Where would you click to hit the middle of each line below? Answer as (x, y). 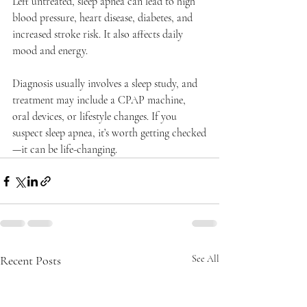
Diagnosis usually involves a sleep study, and (106, 84)
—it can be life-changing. (65, 150)
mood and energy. (50, 51)
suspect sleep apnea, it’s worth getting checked (109, 133)
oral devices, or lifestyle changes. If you (96, 117)
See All (206, 259)
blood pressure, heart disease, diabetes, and (104, 18)
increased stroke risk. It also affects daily (99, 35)
